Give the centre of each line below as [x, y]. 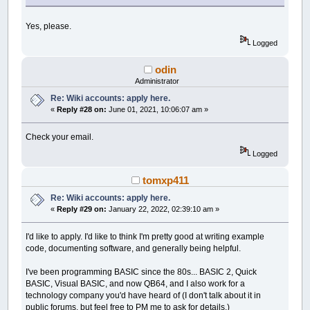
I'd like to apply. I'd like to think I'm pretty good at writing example [145, 237]
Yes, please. [49, 26]
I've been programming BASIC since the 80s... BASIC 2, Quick [142, 272]
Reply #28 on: [82, 110]
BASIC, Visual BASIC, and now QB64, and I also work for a [136, 284]
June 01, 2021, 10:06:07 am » [158, 110]
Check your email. [60, 137]
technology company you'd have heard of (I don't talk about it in [144, 296]
